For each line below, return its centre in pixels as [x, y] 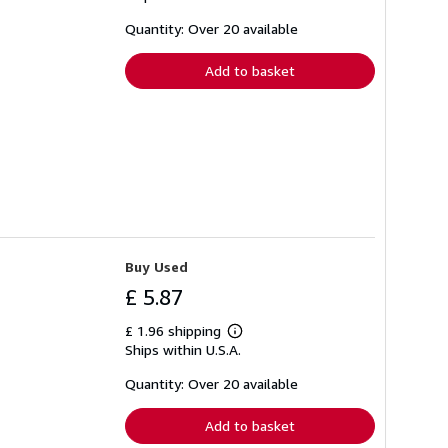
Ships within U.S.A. [183, 349]
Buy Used [156, 266]
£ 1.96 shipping [175, 330]
